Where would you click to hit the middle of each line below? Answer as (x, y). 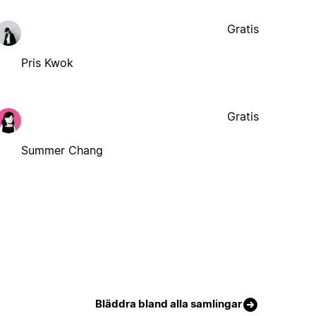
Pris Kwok (48, 62)
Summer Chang (62, 150)
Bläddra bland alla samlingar (169, 303)
